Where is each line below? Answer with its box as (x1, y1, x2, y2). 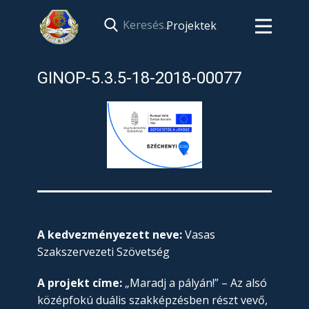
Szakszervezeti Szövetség (37, 244, 170, 260)
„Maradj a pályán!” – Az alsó (122, 275, 267, 291)
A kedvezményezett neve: (37, 227, 182, 243)
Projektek (166, 18, 217, 34)
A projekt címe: (37, 275, 122, 291)
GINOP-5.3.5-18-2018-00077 (37, 68, 241, 88)
